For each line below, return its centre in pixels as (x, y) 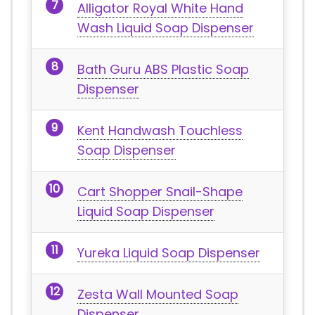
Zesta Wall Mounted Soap (158, 294)
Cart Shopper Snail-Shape (160, 192)
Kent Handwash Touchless (160, 130)
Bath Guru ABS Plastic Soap (163, 69)
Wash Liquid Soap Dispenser (166, 28)
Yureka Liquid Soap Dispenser (169, 253)
